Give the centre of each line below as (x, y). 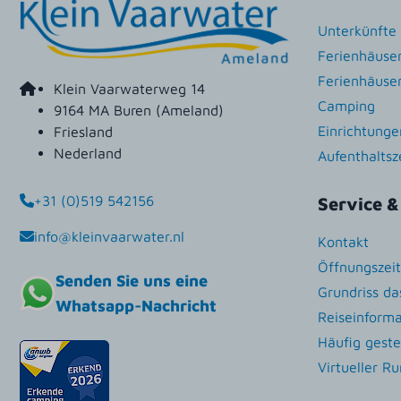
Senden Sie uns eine (132, 281)
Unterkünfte (357, 30)
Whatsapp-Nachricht (136, 306)
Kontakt (343, 241)
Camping (346, 105)
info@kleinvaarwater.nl (109, 237)
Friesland (83, 131)
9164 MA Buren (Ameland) (139, 110)
